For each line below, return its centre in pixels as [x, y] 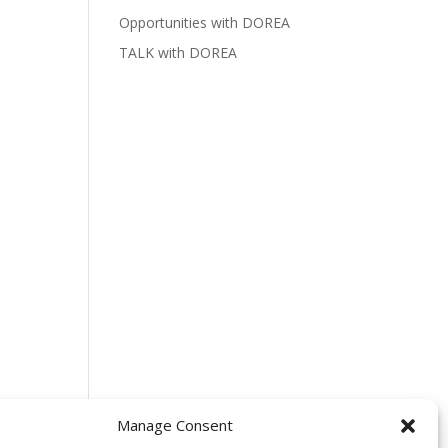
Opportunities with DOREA [205, 22]
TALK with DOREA [178, 52]
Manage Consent [174, 425]
